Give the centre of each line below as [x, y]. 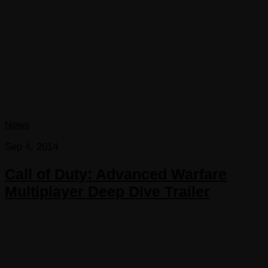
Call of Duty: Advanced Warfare [116, 174]
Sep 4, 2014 [31, 147]
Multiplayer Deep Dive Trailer [107, 191]
